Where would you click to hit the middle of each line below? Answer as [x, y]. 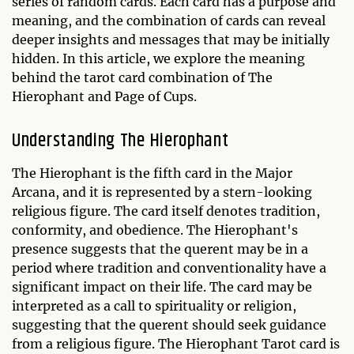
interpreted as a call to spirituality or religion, [154, 305]
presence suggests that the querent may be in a [160, 249]
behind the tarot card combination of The [142, 77]
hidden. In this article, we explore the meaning [158, 58]
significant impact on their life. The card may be [162, 286]
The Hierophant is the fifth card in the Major [152, 173]
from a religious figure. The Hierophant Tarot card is [176, 343]
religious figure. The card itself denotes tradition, [166, 211]
